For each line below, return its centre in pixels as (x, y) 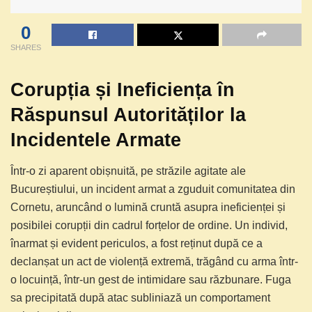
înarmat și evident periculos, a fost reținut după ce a (136, 244)
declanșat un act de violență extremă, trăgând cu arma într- (154, 262)
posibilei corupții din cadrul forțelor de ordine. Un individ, (149, 226)
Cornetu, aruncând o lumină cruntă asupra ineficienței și (148, 208)
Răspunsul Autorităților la (128, 115)
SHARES (26, 47)
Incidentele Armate (96, 140)
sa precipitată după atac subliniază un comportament (140, 298)
